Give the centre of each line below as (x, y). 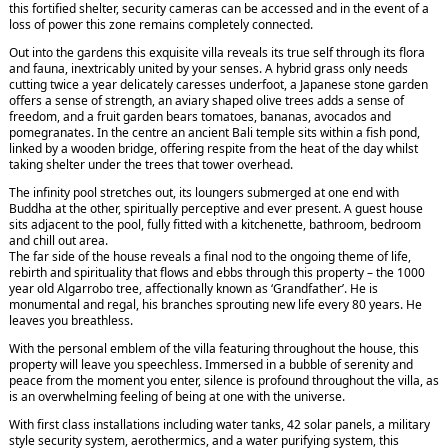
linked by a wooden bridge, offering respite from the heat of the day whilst (213, 149)
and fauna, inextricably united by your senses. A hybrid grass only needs (208, 69)
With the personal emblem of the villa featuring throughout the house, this (214, 349)
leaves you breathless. (71, 321)
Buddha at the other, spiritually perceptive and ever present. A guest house (216, 209)
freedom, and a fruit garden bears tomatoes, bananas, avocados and (200, 117)
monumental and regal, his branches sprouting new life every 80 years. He (215, 305)
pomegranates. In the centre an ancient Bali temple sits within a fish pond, (214, 133)
